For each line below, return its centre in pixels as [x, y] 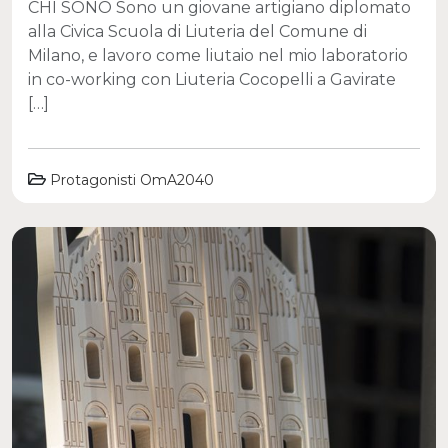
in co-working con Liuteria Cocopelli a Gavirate [212, 79]
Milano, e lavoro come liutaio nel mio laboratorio [218, 55]
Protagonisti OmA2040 [132, 179]
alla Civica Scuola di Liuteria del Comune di [197, 31]
